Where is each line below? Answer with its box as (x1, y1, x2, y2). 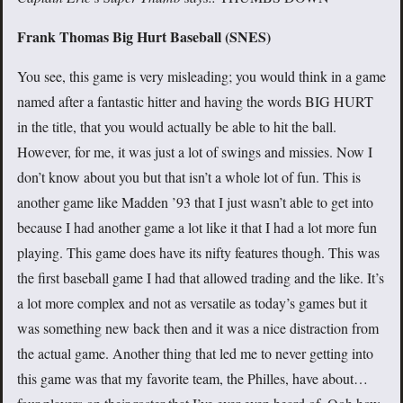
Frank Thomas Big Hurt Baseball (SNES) (17, 25, 271, 47)
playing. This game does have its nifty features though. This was (17, 242, 380, 262)
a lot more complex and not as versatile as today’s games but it (17, 292, 367, 312)
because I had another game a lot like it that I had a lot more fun (17, 217, 377, 237)
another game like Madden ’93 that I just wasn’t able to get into (17, 192, 373, 211)
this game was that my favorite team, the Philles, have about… (17, 368, 368, 388)
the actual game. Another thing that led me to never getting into (17, 343, 373, 363)
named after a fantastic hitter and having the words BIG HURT (17, 91, 373, 111)
